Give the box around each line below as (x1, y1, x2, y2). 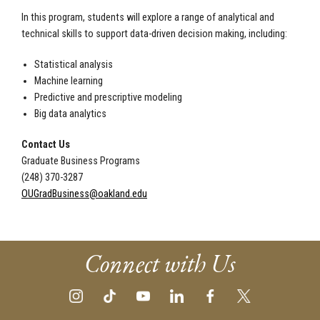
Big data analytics (34, 108, 106, 121)
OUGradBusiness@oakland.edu (21, 188, 147, 201)
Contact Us (21, 139, 70, 151)
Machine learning (34, 75, 103, 88)
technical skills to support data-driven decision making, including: (21, 28, 287, 41)
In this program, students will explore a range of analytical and (21, 11, 274, 24)
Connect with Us (84, 247, 236, 280)
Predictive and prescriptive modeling (34, 91, 182, 104)
